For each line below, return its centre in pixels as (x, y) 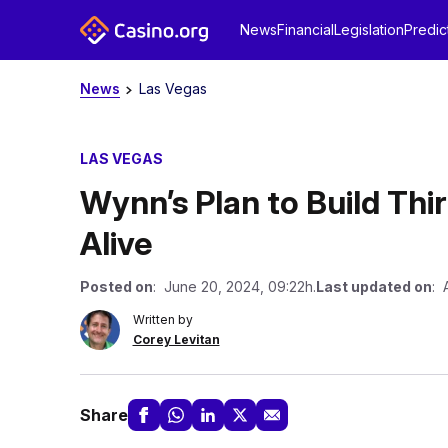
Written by (162, 319)
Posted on (116, 286)
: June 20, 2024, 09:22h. (234, 286)
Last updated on (373, 286)
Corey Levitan (176, 339)
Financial (305, 29)
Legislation (368, 29)
